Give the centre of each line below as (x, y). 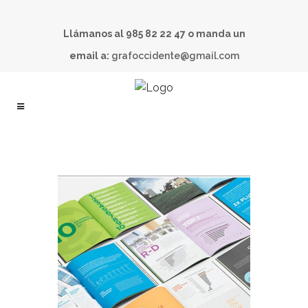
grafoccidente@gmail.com (175, 56)
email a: (90, 56)
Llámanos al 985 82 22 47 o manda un (154, 34)
